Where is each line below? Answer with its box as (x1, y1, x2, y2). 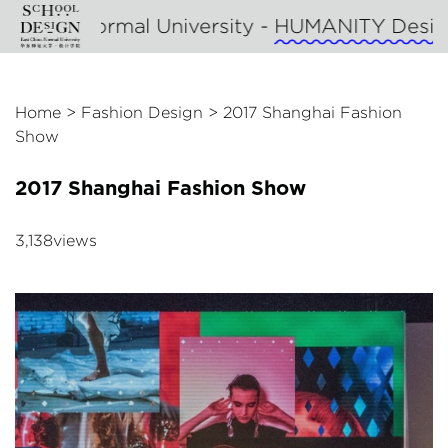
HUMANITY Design (135, 15, 321, 38)
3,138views (15, 231, 97, 249)
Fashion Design (81, 103, 203, 121)
